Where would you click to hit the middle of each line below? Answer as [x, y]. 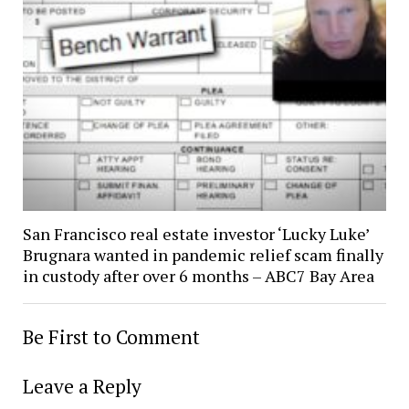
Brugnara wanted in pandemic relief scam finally [203, 254]
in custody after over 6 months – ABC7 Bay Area [198, 275]
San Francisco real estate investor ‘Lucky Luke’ [195, 233]
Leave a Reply [82, 386]
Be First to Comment [111, 336]
